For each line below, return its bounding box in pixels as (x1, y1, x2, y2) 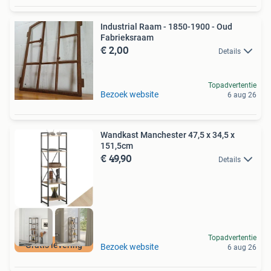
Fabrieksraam (100, 32, 154, 42)
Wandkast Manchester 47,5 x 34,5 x (100, 129, 235, 140)
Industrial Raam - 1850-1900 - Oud (100, 21, 232, 31)
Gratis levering (25, 240, 82, 250)
